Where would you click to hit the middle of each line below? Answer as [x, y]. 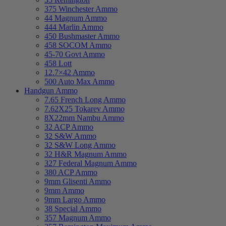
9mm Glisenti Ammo [78, 182]
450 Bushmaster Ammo [82, 36]
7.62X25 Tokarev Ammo [84, 109]
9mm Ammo [64, 191]
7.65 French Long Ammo [85, 100]
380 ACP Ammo [71, 173]
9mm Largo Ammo [75, 200]
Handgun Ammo [51, 91]
